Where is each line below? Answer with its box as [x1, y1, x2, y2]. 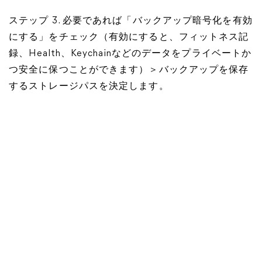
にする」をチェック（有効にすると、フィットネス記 [9, 33, 249, 42]
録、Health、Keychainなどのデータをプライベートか [9, 49, 252, 58]
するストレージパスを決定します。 [9, 82, 169, 91]
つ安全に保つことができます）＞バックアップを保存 [9, 65, 249, 75]
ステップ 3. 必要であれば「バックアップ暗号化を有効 [9, 16, 253, 26]
